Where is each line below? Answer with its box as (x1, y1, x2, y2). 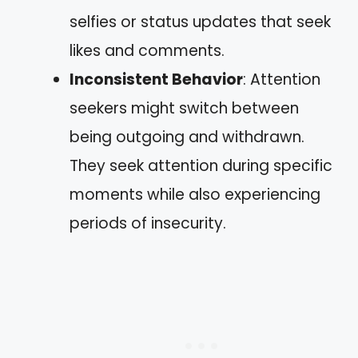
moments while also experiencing (70, 183, 320, 205)
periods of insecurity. (70, 212, 226, 234)
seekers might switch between (70, 97, 299, 119)
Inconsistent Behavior (70, 68, 243, 90)
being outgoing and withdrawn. (70, 125, 304, 148)
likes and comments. (70, 39, 225, 62)
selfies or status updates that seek (70, 10, 331, 33)
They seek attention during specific (70, 154, 332, 177)
